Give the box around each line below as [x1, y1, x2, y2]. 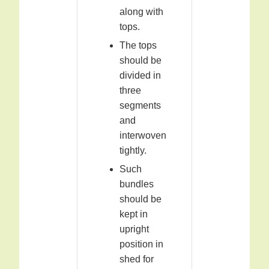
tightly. [119, 145, 147, 156]
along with [119, 7, 163, 17]
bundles [119, 179, 154, 190]
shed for [119, 254, 154, 265]
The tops [119, 40, 157, 51]
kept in [119, 209, 148, 220]
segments [119, 100, 161, 111]
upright [119, 224, 149, 235]
